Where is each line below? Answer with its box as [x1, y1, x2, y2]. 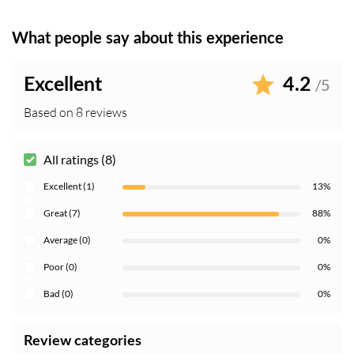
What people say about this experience [12, 31, 284, 47]
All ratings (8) [43, 152, 116, 168]
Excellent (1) [43, 180, 95, 193]
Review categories [24, 334, 141, 349]
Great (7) [43, 207, 81, 220]
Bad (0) [43, 288, 73, 300]
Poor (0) [43, 261, 77, 273]
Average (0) [43, 234, 91, 247]
